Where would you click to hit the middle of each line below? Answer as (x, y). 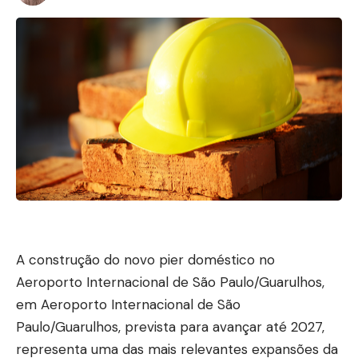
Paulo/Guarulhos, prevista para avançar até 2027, (170, 327)
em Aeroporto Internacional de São (128, 305)
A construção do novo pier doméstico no (145, 260)
